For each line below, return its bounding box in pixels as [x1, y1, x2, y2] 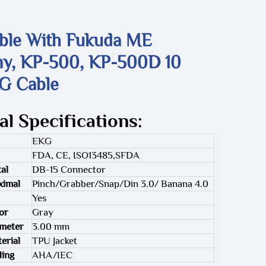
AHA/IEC [32, 249, 72, 261]
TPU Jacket [32, 235, 77, 246]
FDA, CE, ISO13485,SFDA [32, 150, 140, 161]
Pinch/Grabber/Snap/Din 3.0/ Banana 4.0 [32, 178, 208, 189]
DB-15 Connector [32, 164, 106, 175]
